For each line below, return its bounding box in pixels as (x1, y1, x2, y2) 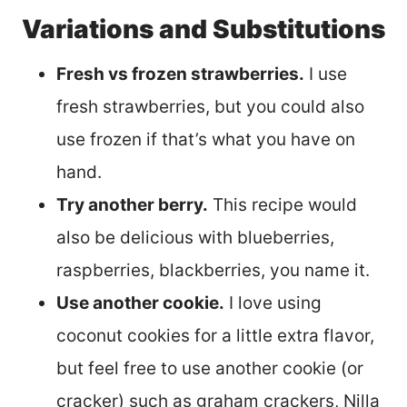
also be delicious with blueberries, (56, 226, 334, 248)
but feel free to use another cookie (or (56, 357, 363, 379)
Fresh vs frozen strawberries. (56, 63, 304, 84)
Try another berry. (56, 194, 208, 215)
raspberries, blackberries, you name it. (56, 259, 370, 281)
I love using (224, 292, 322, 313)
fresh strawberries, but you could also (56, 95, 364, 117)
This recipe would (208, 194, 357, 215)
